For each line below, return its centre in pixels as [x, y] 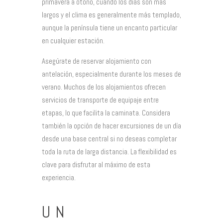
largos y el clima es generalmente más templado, [111, 14]
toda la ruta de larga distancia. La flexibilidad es [109, 151]
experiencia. [59, 177]
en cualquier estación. [73, 40]
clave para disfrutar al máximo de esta [96, 164]
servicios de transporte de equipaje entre [100, 100]
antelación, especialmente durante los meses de [111, 74]
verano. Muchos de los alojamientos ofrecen [104, 87]
